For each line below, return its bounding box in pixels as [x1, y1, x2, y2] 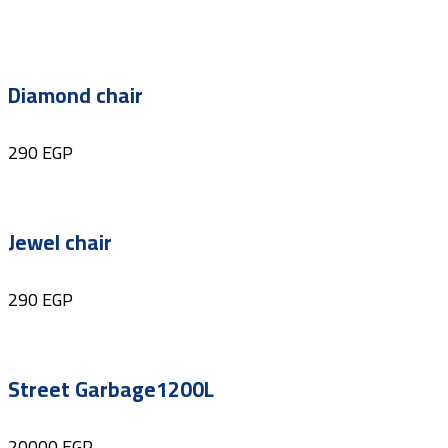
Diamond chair [8, 75, 143, 115]
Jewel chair [8, 223, 112, 263]
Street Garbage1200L [8, 370, 214, 410]
